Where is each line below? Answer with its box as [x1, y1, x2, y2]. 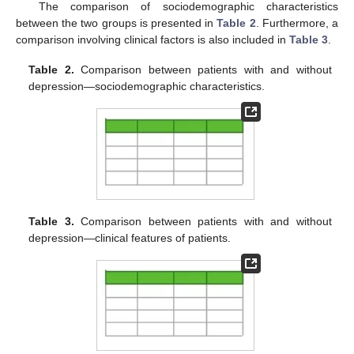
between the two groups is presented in [16, 17, 217, 30]
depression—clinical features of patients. [28, 231, 232, 244]
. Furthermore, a [255, 17, 339, 30]
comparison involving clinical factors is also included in [16, 33, 289, 47]
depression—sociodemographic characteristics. [28, 80, 265, 93]
